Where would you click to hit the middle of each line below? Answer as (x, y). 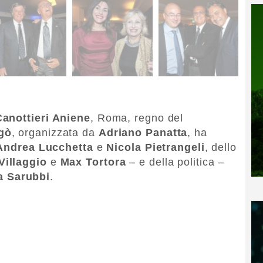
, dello (220, 147)
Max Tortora (93, 162)
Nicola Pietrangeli (156, 147)
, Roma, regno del (137, 118)
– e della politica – (175, 162)
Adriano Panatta (143, 132)
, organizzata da (55, 132)
